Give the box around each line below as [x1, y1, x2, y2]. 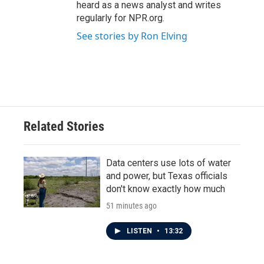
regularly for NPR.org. [77, 12, 164, 24]
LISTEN [127, 227, 154, 235]
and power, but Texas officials [106, 170, 227, 181]
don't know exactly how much [106, 183, 225, 194]
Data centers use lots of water [106, 157, 231, 169]
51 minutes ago [106, 201, 157, 210]
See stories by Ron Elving [77, 29, 187, 42]
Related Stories [24, 119, 104, 134]
